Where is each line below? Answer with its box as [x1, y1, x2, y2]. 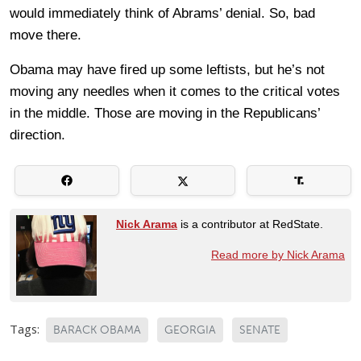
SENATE [239, 322, 280, 337]
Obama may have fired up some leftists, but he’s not [10, 61, 325, 77]
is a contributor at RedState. [177, 217, 323, 230]
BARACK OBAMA [53, 322, 141, 337]
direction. [10, 127, 65, 143]
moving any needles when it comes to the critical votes [10, 83, 340, 99]
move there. [10, 27, 81, 43]
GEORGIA [164, 322, 216, 337]
